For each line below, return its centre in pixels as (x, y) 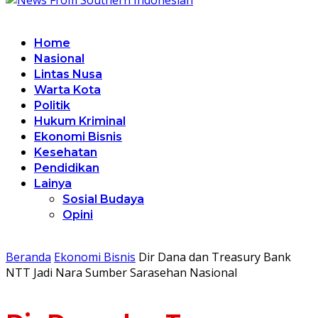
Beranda (28, 257)
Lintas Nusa (68, 74)
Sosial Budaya (103, 199)
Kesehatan (66, 152)
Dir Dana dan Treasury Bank (215, 257)
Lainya (53, 183)
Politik (52, 105)
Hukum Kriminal (80, 121)
